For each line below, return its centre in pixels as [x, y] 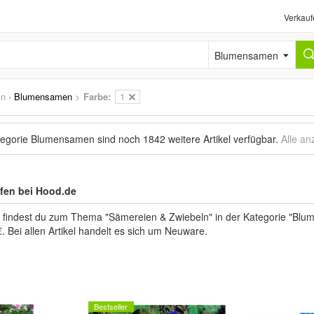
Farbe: [97, 96]
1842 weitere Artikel [187, 139]
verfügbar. [256, 139]
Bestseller [111, 306]
